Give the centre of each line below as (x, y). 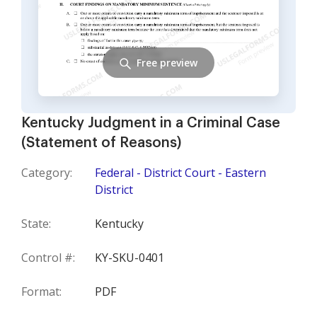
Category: (47, 173)
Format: (41, 292)
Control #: (48, 258)
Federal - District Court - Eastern (180, 173)
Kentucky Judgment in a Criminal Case (151, 123)
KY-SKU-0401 (129, 258)
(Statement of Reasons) (101, 143)
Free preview (167, 62)
